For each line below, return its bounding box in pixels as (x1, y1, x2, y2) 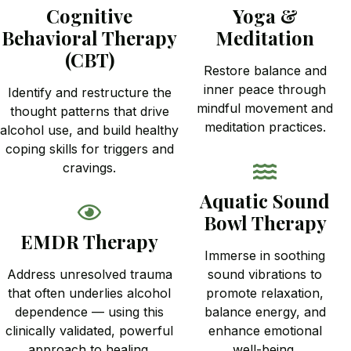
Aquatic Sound (200, 187, 331, 213)
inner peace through (204, 81, 327, 97)
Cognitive (46, 2, 133, 28)
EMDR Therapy (20, 228, 159, 254)
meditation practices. (204, 118, 326, 135)
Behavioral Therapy (2, 24, 178, 50)
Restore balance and (203, 62, 327, 78)
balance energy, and (204, 303, 326, 320)
